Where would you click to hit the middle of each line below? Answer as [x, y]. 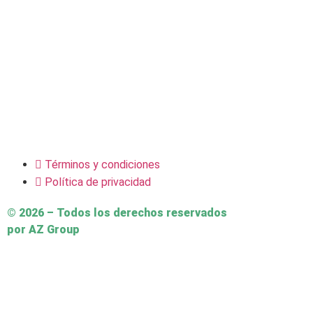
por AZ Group [43, 229]
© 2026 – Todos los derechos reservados [117, 212]
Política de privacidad [98, 182]
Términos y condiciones [102, 164]
